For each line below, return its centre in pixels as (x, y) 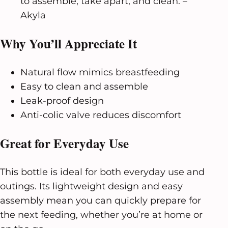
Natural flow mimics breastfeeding (100, 72)
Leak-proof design (62, 101)
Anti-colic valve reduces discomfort (101, 115)
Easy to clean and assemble (84, 86)
